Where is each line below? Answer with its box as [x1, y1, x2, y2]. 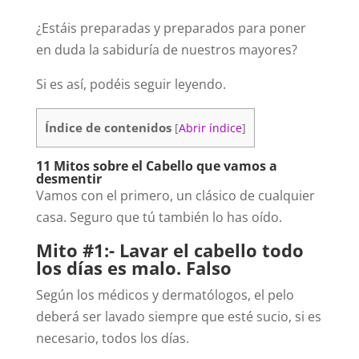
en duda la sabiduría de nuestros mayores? [35, 41, 297, 58]
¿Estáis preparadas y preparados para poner [35, 19, 306, 37]
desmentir [35, 170, 102, 188]
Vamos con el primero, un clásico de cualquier [35, 187, 315, 205]
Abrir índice [178, 120, 242, 135]
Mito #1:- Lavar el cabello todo [35, 238, 304, 263]
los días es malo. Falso [35, 256, 232, 280]
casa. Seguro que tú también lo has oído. [35, 208, 282, 227]
